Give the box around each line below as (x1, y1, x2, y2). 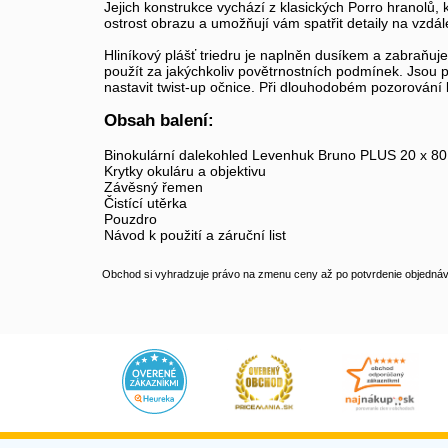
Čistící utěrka (104, 195, 187, 211)
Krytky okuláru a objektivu (104, 163, 266, 179)
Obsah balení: (104, 111, 214, 130)
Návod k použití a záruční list (104, 227, 286, 243)
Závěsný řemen (104, 179, 203, 195)
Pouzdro (104, 211, 157, 227)
